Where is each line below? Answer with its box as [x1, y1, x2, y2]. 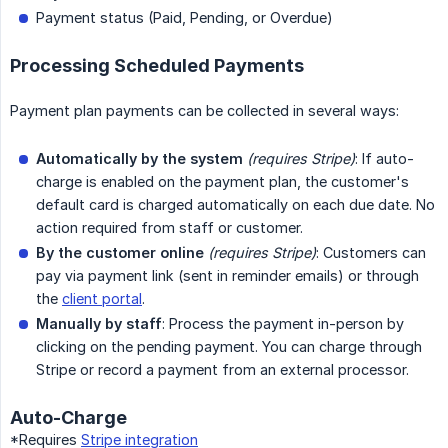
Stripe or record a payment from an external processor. [36, 361, 409, 379]
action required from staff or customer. [36, 219, 303, 237]
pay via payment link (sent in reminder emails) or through [36, 267, 419, 285]
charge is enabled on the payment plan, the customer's [36, 173, 409, 191]
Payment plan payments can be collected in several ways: [10, 102, 399, 120]
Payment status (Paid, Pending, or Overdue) [36, 9, 333, 27]
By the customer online [36, 244, 204, 262]
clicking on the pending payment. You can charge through [36, 338, 422, 356]
